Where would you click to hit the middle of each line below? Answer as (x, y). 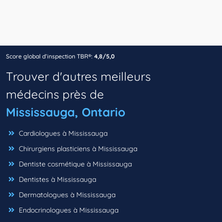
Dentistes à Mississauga (56, 180)
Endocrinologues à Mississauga (68, 210)
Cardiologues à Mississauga (62, 134)
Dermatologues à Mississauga (66, 195)
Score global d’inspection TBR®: (49, 56)
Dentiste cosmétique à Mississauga (74, 164)
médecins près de (55, 94)
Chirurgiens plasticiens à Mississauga (77, 149)
